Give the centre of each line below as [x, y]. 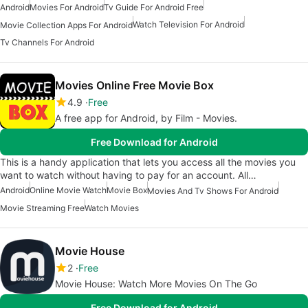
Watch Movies [112, 208]
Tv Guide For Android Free [154, 7]
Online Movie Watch [68, 190]
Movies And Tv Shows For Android [213, 191]
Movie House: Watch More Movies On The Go [156, 284]
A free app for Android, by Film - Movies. [146, 118]
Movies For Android [67, 7]
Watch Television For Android [188, 24]
